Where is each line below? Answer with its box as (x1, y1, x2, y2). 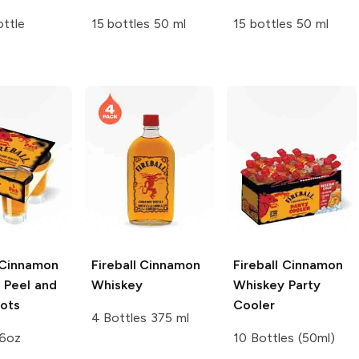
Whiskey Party (233, 276, 321, 292)
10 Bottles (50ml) (233, 329, 335, 345)
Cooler (233, 296, 276, 313)
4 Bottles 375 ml (91, 309, 189, 325)
